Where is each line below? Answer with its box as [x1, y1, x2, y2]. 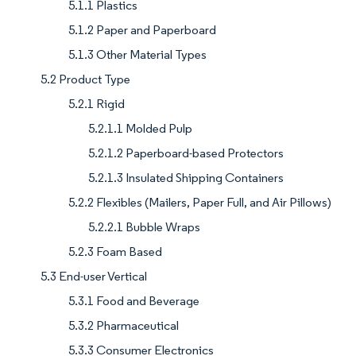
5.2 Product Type [41, 72, 130, 87]
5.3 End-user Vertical [41, 269, 147, 284]
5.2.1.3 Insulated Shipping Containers [88, 170, 284, 186]
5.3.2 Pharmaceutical [68, 318, 179, 334]
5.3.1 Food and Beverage [68, 293, 199, 309]
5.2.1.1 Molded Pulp [88, 121, 192, 137]
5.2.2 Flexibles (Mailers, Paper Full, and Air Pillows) [68, 195, 331, 211]
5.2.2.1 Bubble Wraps [88, 219, 200, 235]
